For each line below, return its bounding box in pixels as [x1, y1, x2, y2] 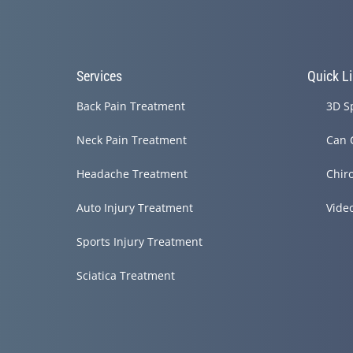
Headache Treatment [76, 166, 188, 182]
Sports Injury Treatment [76, 234, 203, 250]
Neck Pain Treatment [76, 132, 187, 148]
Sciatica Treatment [76, 268, 175, 284]
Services [76, 68, 122, 85]
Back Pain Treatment [76, 98, 185, 114]
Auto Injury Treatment [76, 200, 193, 216]
